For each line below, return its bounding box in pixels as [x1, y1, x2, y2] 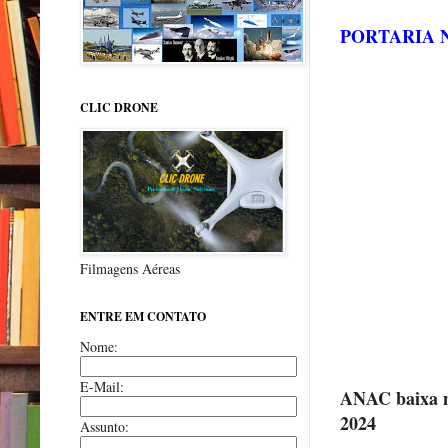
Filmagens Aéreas [80, 258, 180, 278]
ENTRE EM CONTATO [80, 307, 206, 325]
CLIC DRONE [80, 98, 158, 116]
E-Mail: [80, 376, 124, 396]
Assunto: [80, 416, 129, 436]
